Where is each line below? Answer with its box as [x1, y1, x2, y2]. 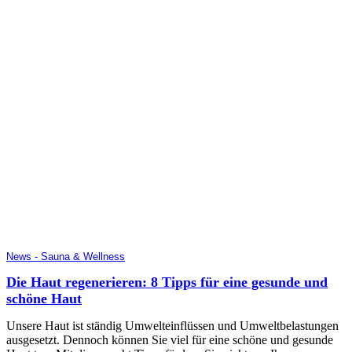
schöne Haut [6, 291, 82, 307]
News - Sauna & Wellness [6, 251, 125, 263]
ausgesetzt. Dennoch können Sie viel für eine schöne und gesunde [6, 333, 333, 347]
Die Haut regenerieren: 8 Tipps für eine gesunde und [6, 274, 328, 291]
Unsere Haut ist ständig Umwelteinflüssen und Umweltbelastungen [6, 319, 339, 333]
